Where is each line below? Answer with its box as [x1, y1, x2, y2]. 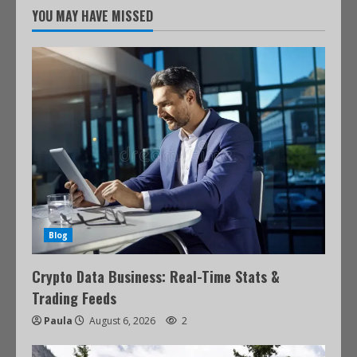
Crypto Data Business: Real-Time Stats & [32, 266, 280, 287]
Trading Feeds [32, 288, 116, 308]
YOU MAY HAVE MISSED [32, 6, 153, 25]
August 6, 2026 [87, 314, 158, 328]
